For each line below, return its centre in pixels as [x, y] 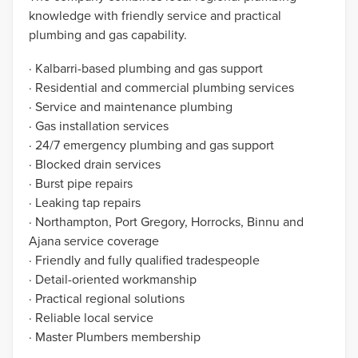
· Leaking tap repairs [85, 203]
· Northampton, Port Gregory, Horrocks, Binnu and [166, 222]
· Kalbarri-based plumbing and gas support [146, 68]
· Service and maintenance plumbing [131, 107]
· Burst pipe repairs [81, 183]
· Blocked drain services [95, 164]
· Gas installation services [99, 126]
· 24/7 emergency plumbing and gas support [151, 145]
